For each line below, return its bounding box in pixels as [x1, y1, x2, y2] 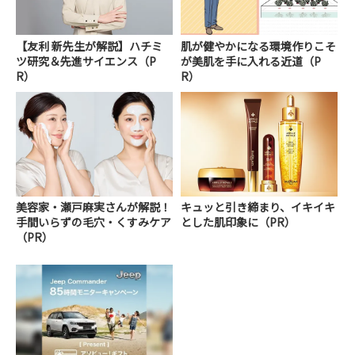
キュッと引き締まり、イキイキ [181, 198, 336, 215]
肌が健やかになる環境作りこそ [181, 37, 337, 54]
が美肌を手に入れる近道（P [181, 52, 322, 69]
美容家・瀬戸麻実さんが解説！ [16, 198, 171, 215]
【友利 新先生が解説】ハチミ [16, 37, 162, 54]
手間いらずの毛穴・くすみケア [16, 213, 171, 230]
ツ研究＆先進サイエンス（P [16, 52, 156, 69]
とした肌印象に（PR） [181, 213, 296, 230]
